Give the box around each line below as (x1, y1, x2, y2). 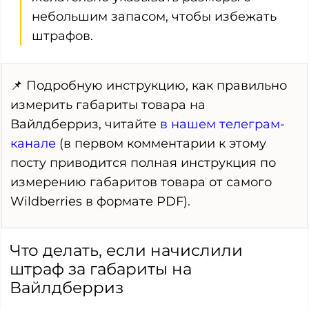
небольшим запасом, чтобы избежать (32, 8, 277, 24)
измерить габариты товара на (10, 97, 206, 112)
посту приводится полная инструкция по (10, 154, 276, 170)
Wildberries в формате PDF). (10, 193, 190, 209)
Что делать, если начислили (10, 240, 243, 260)
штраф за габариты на (10, 259, 192, 279)
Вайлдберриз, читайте (10, 116, 160, 132)
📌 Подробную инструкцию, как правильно (10, 77, 287, 93)
